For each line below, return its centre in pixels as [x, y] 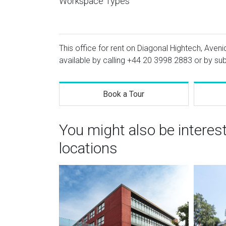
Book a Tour [124, 94]
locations [88, 148]
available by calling [93, 60]
